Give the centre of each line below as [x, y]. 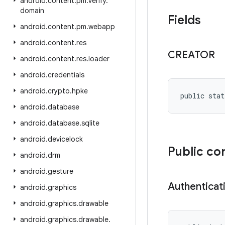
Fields [184, 20]
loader [99, 59]
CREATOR [191, 55]
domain [32, 11]
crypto [59, 91]
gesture [61, 171]
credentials [66, 75]
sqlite [90, 123]
